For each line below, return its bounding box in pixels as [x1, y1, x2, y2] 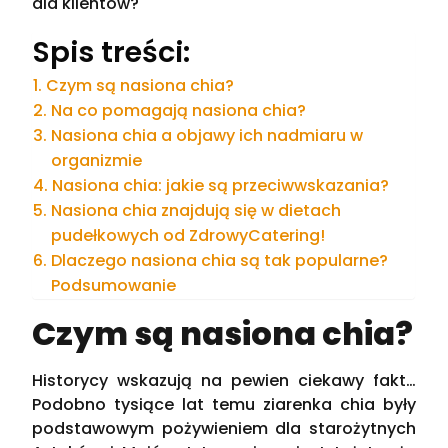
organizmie [50, 148, 142, 172]
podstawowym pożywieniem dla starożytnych [32, 416, 416, 440]
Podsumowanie [50, 273, 176, 297]
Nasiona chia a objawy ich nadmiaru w [50, 123, 363, 147]
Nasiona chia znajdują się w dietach [50, 198, 341, 222]
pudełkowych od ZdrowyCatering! [50, 223, 325, 247]
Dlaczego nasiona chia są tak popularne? [50, 248, 388, 272]
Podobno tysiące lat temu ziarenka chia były [32, 392, 416, 416]
